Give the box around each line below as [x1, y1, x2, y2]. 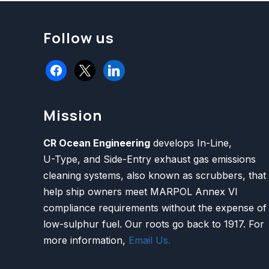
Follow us [43, 28, 114, 48]
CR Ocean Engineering [43, 137, 150, 150]
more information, [43, 234, 128, 247]
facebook [45, 61, 88, 74]
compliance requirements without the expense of [43, 202, 267, 214]
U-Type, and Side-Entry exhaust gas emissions [43, 153, 256, 166]
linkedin [103, 61, 138, 74]
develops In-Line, [150, 137, 232, 150]
